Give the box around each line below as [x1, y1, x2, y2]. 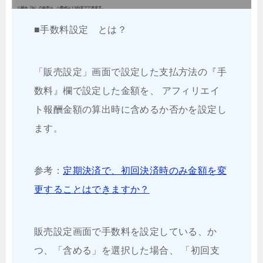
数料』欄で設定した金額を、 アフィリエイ [34, 86, 220, 96]
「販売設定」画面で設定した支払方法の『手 [34, 67, 227, 77]
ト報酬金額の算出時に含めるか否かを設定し [34, 104, 227, 115]
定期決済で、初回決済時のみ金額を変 [63, 166, 227, 176]
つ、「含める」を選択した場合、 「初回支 [34, 245, 220, 256]
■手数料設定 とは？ [34, 25, 127, 35]
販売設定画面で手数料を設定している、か [34, 227, 217, 237]
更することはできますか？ [34, 184, 150, 195]
